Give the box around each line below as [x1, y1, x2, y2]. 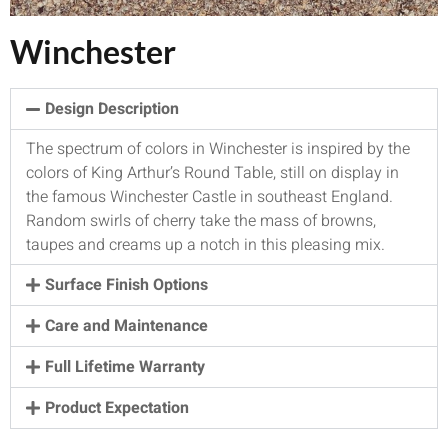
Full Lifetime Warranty [45, 355, 206, 380]
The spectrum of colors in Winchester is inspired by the [26, 137, 410, 162]
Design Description [45, 97, 180, 122]
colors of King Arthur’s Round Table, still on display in [26, 161, 399, 186]
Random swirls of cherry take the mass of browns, [26, 209, 376, 234]
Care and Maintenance [45, 314, 209, 339]
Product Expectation [45, 396, 190, 421]
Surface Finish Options [45, 273, 209, 298]
